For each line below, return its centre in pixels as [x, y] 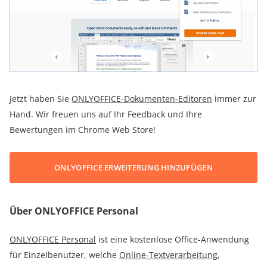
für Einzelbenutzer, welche [64, 254]
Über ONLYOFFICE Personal [74, 211]
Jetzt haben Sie [41, 98]
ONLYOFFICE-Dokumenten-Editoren [142, 98]
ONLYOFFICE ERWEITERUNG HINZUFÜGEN [133, 167]
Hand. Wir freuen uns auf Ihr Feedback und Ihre [106, 114]
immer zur [234, 98]
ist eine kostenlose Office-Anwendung [173, 239]
